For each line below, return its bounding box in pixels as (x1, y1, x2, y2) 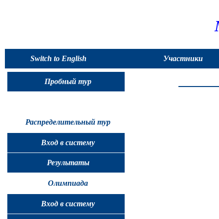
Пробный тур (44, 77, 91, 86)
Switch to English (30, 54, 87, 63)
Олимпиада (48, 178, 88, 187)
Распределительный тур (25, 118, 110, 127)
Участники (163, 54, 203, 63)
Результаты (46, 158, 89, 167)
